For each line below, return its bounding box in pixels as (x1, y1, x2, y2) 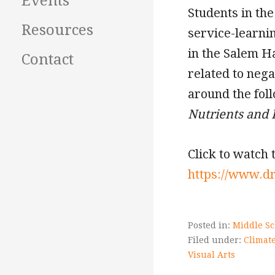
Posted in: (188, 220, 233, 231)
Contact (21, 51, 74, 69)
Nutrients (188, 107, 246, 122)
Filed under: (188, 235, 244, 246)
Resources (21, 21, 93, 39)
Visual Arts (188, 250, 235, 260)
